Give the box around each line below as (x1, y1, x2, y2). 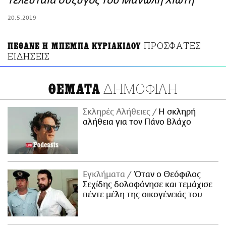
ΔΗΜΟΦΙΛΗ (100, 80, 178, 98)
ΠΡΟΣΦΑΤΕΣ (144, 39, 201, 52)
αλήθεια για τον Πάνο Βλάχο (83, 118, 192, 127)
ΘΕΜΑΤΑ (48, 81, 101, 98)
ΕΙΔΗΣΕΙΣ (8, 50, 50, 63)
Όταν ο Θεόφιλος (131, 169, 201, 179)
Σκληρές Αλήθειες (83, 107, 153, 117)
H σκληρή (156, 107, 196, 117)
